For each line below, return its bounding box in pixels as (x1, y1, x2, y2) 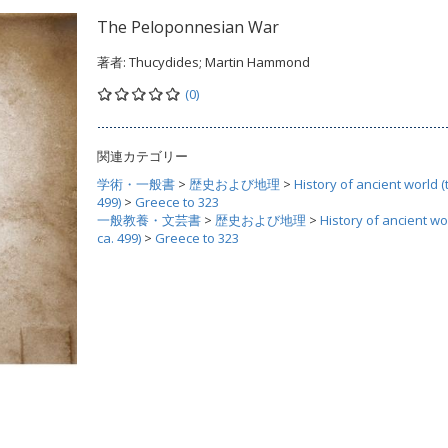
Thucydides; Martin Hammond (129, 53, 310, 71)
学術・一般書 (97, 175, 175, 193)
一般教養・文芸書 (97, 211, 201, 229)
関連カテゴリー (97, 147, 188, 165)
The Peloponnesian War (97, 16, 279, 38)
